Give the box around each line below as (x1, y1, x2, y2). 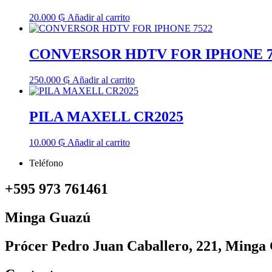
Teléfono (29, 158, 63, 169)
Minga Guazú (5, 209, 90, 225)
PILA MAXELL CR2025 (29, 109, 183, 125)
